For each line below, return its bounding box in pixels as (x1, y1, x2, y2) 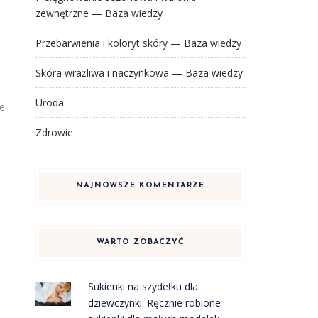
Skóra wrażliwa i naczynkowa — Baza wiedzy (35, 66, 243, 79)
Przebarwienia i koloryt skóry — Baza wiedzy (35, 36, 241, 50)
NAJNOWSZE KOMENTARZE (76, 182, 205, 190)
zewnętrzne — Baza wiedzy (35, 6, 163, 20)
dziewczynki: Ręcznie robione (88, 296, 221, 309)
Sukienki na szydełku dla (88, 280, 199, 293)
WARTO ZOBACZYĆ (96, 238, 185, 246)
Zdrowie (35, 126, 73, 139)
